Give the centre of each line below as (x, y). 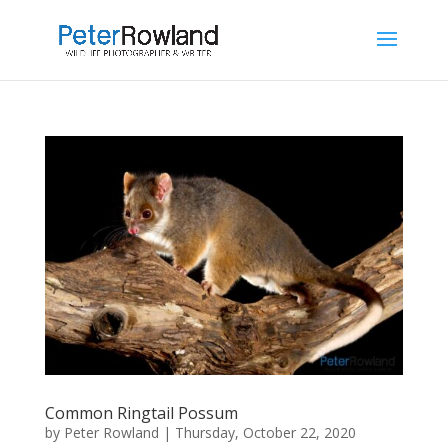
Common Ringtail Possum (141, 412)
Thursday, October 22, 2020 (265, 432)
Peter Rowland (111, 432)
